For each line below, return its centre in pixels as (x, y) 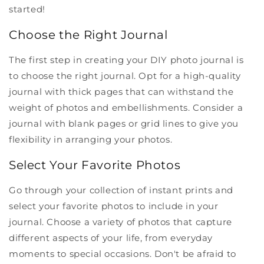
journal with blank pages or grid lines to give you (124, 124)
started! (27, 9)
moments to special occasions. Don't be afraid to (123, 254)
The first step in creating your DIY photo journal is (126, 60)
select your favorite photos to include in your (114, 206)
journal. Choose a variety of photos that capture (121, 222)
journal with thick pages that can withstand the (121, 92)
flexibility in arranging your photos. (91, 140)
